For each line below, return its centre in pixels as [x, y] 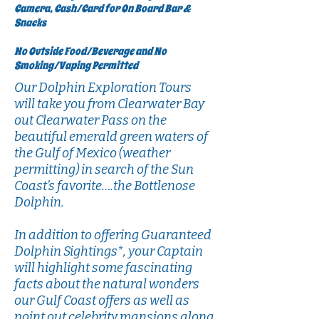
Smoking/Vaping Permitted [76, 66]
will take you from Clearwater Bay [109, 104]
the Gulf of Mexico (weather [92, 153]
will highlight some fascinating [103, 268]
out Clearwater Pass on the [90, 120]
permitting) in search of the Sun [104, 169]
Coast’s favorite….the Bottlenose [105, 186]
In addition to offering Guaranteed [113, 235]
